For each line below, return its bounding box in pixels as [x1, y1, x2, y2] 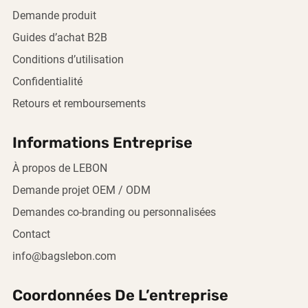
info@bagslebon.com [12, 250, 116, 263]
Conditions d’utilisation [12, 54, 124, 66]
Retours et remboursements [12, 98, 146, 110]
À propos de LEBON [12, 162, 107, 175]
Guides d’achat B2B [12, 32, 107, 44]
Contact [12, 228, 50, 241]
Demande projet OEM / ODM [12, 184, 151, 197]
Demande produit [12, 10, 96, 22]
